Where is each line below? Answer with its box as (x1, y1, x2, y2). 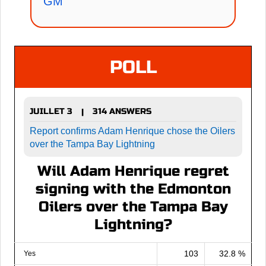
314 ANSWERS (93, 106, 151, 117)
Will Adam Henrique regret (37, 162, 229, 180)
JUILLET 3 (30, 106, 72, 117)
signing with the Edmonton (35, 180, 231, 198)
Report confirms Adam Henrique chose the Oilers (30, 125, 235, 136)
